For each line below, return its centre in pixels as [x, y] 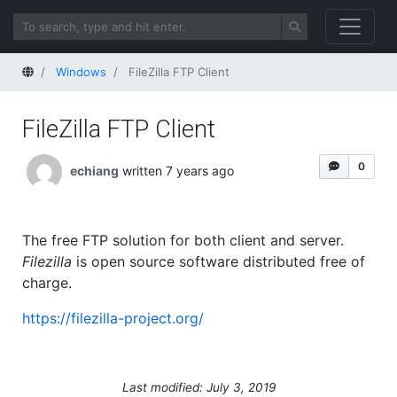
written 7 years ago [178, 170]
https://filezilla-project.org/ [113, 318]
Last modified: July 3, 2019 [198, 387]
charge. [47, 283]
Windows [81, 72]
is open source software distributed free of [218, 261]
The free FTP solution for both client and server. [183, 240]
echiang [94, 170]
